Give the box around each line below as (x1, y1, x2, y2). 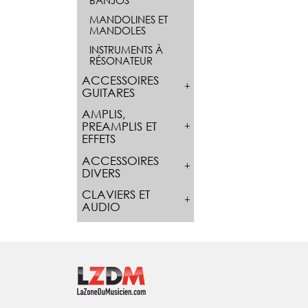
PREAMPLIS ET (81, 119, 157, 134)
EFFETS (81, 131, 115, 146)
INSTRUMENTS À (89, 42, 163, 56)
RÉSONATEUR (89, 53, 153, 67)
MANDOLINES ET (89, 12, 168, 26)
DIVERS (81, 165, 120, 180)
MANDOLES (89, 23, 146, 37)
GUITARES (81, 85, 135, 100)
